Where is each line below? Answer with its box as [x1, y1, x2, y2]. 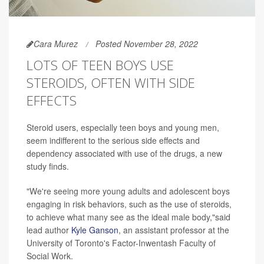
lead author [27, 224, 71, 236]
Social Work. [27, 250, 73, 262]
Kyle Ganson [71, 224, 118, 236]
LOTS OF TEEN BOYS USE [27, 56, 174, 74]
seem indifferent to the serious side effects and [27, 134, 200, 147]
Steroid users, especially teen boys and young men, [27, 121, 219, 134]
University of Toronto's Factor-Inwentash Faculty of [27, 237, 216, 249]
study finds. [27, 160, 69, 173]
